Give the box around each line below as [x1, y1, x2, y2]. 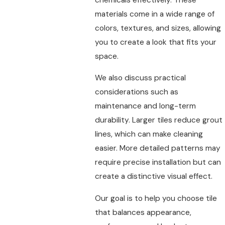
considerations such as [94, 87, 178, 97]
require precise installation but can [94, 157, 221, 168]
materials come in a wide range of [94, 9, 214, 19]
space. [94, 51, 119, 61]
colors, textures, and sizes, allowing [94, 23, 221, 33]
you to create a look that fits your [94, 37, 216, 47]
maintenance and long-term [94, 101, 196, 111]
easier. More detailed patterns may [94, 143, 220, 154]
